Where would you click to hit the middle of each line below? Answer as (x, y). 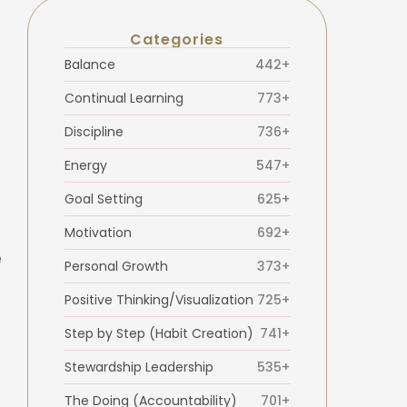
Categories (177, 39)
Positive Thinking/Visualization (159, 299)
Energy (85, 165)
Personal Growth (116, 266)
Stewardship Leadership (139, 367)
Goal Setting (103, 199)
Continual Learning (124, 98)
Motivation (98, 232)
